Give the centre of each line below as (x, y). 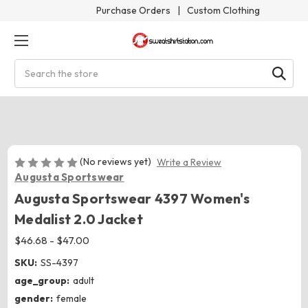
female (71, 299)
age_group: (42, 281)
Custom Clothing (223, 10)
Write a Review (189, 163)
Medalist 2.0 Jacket (79, 219)
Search (30, 66)
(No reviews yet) (115, 162)
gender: (34, 299)
